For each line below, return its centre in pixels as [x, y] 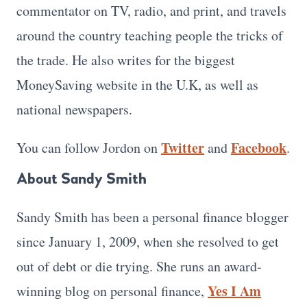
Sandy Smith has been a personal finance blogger [152, 217]
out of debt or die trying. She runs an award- [139, 266]
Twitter [183, 147]
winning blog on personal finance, [112, 291]
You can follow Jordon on [89, 147]
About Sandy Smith [82, 179]
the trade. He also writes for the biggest [126, 60]
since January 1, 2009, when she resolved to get [148, 241]
